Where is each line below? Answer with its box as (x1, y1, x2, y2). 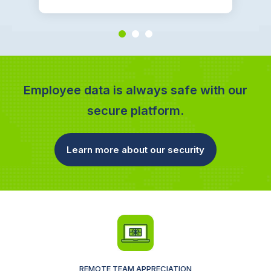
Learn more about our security (67, 144, 204, 156)
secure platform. (87, 103, 184, 119)
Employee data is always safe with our (24, 83, 247, 98)
